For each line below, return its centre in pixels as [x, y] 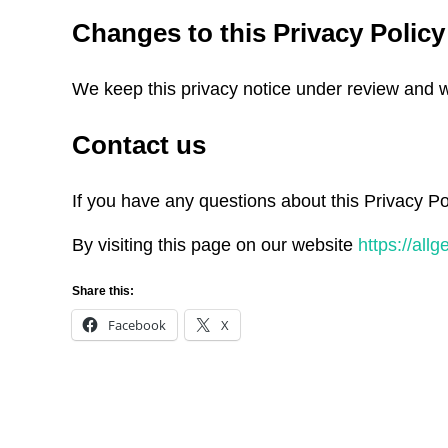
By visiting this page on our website [215, 244]
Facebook [137, 324]
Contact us [139, 144]
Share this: [103, 290]
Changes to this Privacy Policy [258, 33]
